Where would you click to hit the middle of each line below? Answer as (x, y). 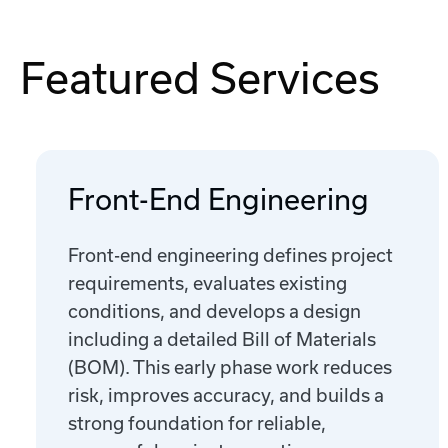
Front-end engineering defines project (230, 255)
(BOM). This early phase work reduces (230, 367)
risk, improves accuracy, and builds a (226, 395)
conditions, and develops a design (214, 311)
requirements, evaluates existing (207, 283)
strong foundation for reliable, (197, 423)
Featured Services (200, 78)
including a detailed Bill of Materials (222, 339)
